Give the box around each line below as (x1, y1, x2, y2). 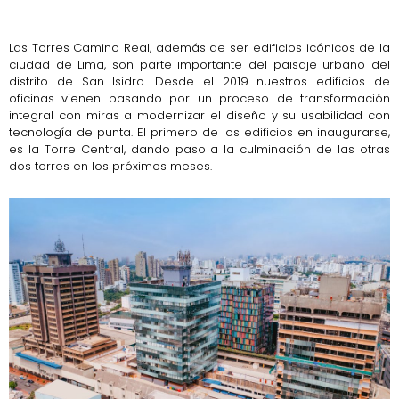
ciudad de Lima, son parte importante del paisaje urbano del (9, 56, 390, 73)
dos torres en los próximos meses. (9, 158, 212, 175)
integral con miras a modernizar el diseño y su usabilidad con (9, 107, 390, 124)
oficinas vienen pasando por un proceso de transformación (9, 90, 390, 107)
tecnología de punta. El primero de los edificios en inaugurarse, (9, 124, 390, 141)
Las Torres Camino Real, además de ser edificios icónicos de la (9, 39, 390, 56)
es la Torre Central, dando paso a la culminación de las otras (9, 141, 390, 158)
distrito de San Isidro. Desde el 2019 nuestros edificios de (9, 73, 390, 90)
